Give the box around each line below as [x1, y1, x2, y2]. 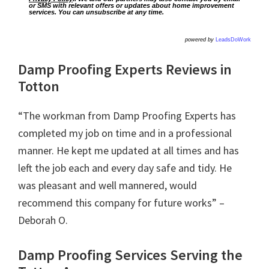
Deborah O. [18, 213, 68, 227]
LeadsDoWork [216, 36, 251, 43]
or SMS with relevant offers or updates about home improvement [29, 1, 234, 9]
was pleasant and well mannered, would [18, 178, 197, 192]
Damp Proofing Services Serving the [18, 245, 243, 264]
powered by [185, 36, 216, 43]
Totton [18, 76, 59, 95]
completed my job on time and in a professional [18, 125, 232, 140]
